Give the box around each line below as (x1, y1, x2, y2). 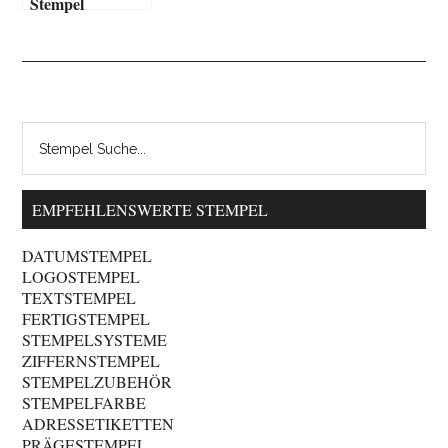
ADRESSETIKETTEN (22, 413, 175, 435)
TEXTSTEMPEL (22, 287, 137, 309)
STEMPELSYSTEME (22, 329, 168, 351)
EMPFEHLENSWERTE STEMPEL (32, 199, 269, 221)
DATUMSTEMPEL (22, 245, 153, 267)
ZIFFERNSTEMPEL (22, 350, 161, 372)
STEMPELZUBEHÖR (22, 371, 173, 393)
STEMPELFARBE (22, 392, 147, 414)
